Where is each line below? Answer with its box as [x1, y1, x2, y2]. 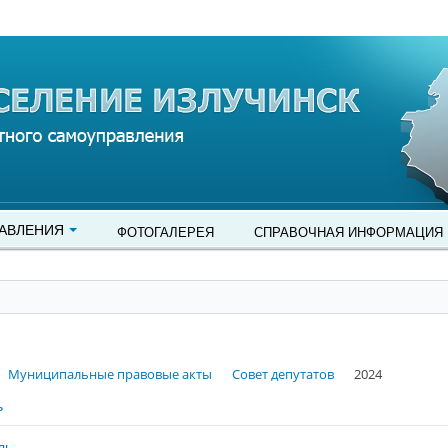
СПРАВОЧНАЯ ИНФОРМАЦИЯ [254, 222, 443, 241]
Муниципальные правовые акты [8, 365, 212, 383]
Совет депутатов [232, 365, 334, 383]
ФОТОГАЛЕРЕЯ [117, 222, 214, 241]
